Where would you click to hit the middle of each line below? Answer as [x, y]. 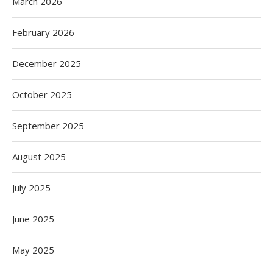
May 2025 [33, 250]
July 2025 [31, 188]
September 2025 [48, 126]
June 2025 [33, 219]
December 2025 [47, 63]
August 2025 [39, 157]
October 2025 [42, 94]
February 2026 [43, 32]
